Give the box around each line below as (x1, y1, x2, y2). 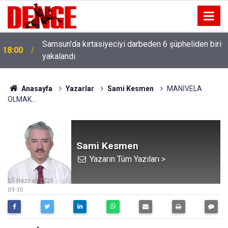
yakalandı (42, 51, 75, 61)
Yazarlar (65, 84, 94, 93)
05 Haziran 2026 (8, 177, 54, 184)
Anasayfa (19, 84, 52, 93)
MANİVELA (166, 84, 202, 93)
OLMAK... (8, 95, 36, 103)
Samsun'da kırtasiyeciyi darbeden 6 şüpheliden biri (42, 39, 221, 49)
